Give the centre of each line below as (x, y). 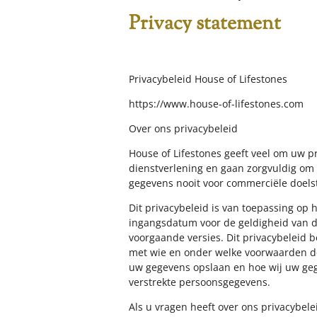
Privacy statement (205, 24)
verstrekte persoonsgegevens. (200, 282)
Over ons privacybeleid (183, 128)
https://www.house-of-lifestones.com (216, 104)
